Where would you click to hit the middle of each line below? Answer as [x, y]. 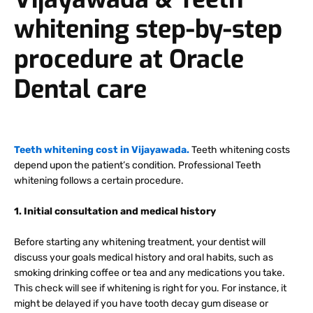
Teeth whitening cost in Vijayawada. [102, 150]
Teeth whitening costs [240, 150]
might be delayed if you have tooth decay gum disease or [141, 304]
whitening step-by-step [148, 29]
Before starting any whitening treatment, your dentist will [140, 242]
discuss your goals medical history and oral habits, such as [144, 258]
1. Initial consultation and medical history [115, 212]
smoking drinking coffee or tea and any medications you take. [150, 273]
